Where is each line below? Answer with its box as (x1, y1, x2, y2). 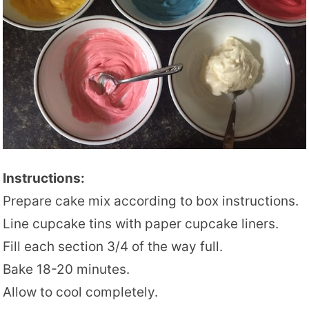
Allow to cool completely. (3, 284, 159, 301)
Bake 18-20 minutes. (3, 261, 130, 278)
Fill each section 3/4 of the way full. (3, 239, 223, 255)
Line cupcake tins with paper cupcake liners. (3, 216, 279, 232)
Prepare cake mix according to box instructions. (3, 193, 299, 210)
